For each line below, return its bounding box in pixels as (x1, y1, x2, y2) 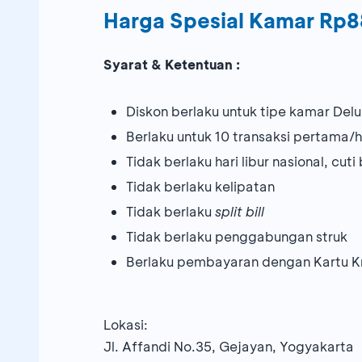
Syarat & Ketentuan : (103, 56, 240, 74)
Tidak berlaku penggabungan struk (126, 228, 347, 246)
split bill (215, 203, 264, 221)
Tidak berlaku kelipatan (126, 178, 275, 196)
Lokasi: (103, 316, 148, 334)
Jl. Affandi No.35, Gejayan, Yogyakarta (103, 338, 354, 356)
